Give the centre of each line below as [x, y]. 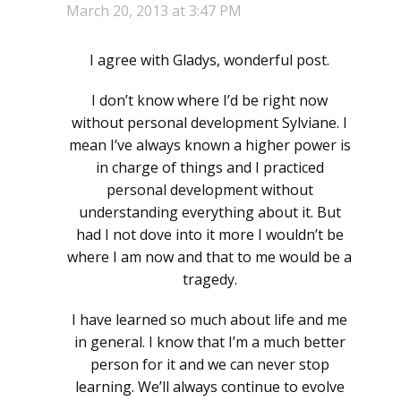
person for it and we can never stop [209, 365]
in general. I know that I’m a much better [209, 342]
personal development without [209, 190]
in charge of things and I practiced [209, 168]
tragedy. [209, 280]
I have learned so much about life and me [209, 320]
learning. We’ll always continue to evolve [209, 387]
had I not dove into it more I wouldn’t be [209, 235]
